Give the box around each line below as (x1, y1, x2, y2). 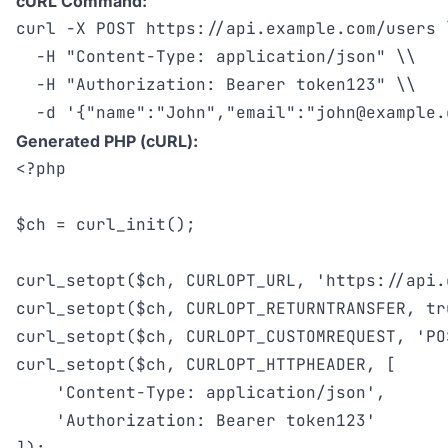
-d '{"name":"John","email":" (16, 102, 316, 123)
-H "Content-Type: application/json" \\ (16, 46, 416, 67)
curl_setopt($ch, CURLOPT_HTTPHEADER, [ (16, 354, 396, 375)
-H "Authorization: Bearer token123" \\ (16, 74, 416, 95)
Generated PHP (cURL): (16, 131, 198, 151)
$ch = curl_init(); (16, 214, 196, 235)
